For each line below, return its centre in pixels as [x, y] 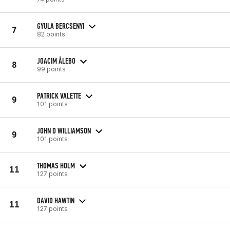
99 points [51, 69]
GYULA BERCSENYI [61, 26]
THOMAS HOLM [56, 165]
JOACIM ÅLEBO [56, 61]
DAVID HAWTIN [56, 200]
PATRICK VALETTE [59, 95]
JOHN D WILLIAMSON [64, 130]
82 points [51, 34]
